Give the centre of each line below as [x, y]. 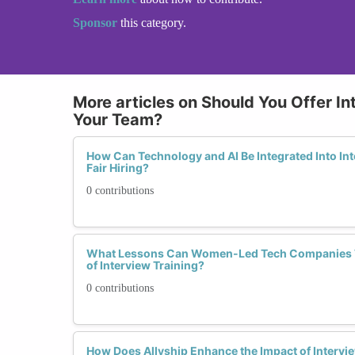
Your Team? [118, 119]
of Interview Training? [145, 265]
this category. [153, 22]
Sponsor [97, 22]
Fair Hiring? [118, 167]
